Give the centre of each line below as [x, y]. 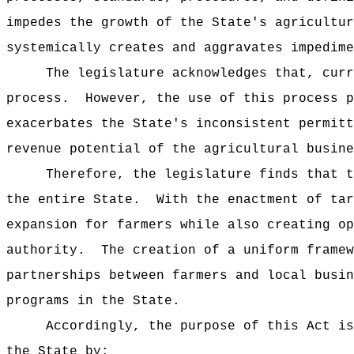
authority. [46, 250]
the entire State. [73, 200]
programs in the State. [93, 301]
